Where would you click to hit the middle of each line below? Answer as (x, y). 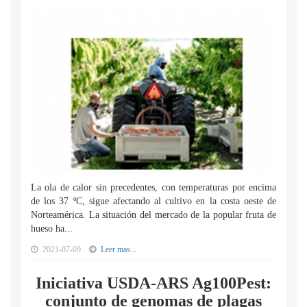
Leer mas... (119, 249)
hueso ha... (52, 229)
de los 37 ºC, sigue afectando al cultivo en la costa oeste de (153, 201)
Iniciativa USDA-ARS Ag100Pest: (153, 283)
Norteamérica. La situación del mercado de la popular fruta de (153, 215)
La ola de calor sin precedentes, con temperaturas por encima (153, 187)
